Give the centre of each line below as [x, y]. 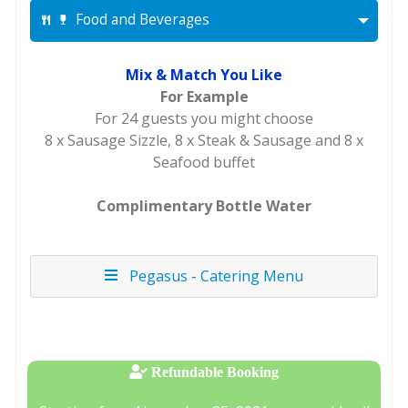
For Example [204, 97]
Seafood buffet [204, 163]
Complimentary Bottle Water [204, 206]
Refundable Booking [213, 372]
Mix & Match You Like [204, 75]
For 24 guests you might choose [204, 119]
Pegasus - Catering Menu [213, 276]
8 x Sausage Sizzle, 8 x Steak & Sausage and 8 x [204, 141]
